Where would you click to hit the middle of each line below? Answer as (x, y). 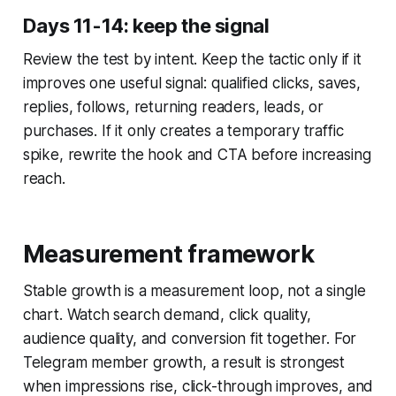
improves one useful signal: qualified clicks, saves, (191, 84)
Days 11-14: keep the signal (146, 26)
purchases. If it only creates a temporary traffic (183, 131)
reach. (44, 179)
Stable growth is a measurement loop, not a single (194, 291)
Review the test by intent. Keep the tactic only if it (192, 60)
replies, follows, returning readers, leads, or (173, 107)
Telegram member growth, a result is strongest (184, 363)
